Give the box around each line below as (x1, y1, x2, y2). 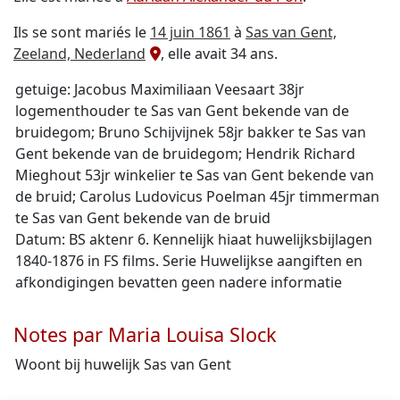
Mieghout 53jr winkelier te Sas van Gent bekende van (15, 165, 374, 185)
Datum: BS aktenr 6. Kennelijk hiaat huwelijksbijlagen (15, 229, 372, 249)
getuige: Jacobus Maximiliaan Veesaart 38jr (15, 79, 304, 99)
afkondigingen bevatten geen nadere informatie (15, 272, 342, 292)
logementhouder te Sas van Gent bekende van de (15, 101, 349, 121)
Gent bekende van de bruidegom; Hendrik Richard (15, 144, 355, 163)
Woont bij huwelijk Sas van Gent (15, 354, 231, 374)
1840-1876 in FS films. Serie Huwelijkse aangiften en (15, 251, 362, 271)
